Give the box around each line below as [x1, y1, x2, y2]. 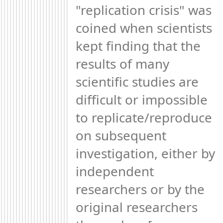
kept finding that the [76, 36, 201, 55]
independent [76, 162, 154, 180]
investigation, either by [76, 144, 215, 162]
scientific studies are [76, 72, 199, 91]
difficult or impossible [76, 90, 208, 109]
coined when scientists [76, 18, 212, 37]
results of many [76, 54, 169, 73]
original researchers [76, 198, 198, 216]
